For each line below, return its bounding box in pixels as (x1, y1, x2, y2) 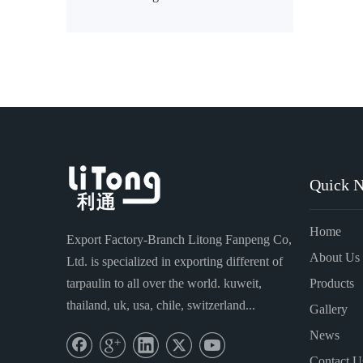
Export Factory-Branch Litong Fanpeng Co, (66, 233, 292, 246)
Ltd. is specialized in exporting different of (66, 254, 283, 268)
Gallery (310, 302, 348, 316)
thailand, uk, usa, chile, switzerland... (66, 298, 255, 312)
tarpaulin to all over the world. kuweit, (66, 276, 262, 290)
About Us (310, 250, 360, 264)
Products (310, 276, 354, 290)
